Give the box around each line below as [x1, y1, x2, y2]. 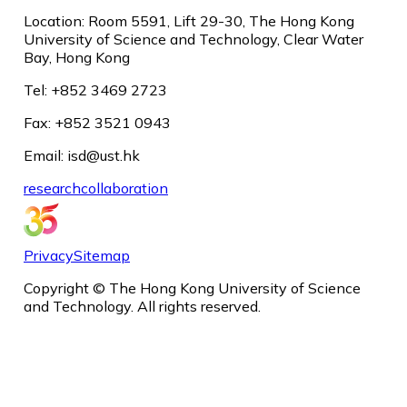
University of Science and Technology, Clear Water [24, 29, 363, 48]
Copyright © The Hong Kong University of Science [24, 278, 361, 297]
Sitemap [74, 245, 130, 264]
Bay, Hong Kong [24, 47, 130, 66]
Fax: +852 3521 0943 [24, 113, 171, 132]
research [24, 178, 81, 197]
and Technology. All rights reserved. [24, 296, 261, 315]
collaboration [81, 178, 168, 197]
